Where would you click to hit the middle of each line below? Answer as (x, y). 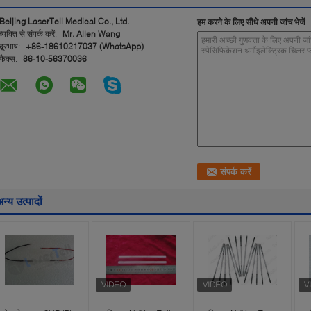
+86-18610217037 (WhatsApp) (85, 46)
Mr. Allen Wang (91, 34)
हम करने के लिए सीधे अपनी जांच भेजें (251, 22)
